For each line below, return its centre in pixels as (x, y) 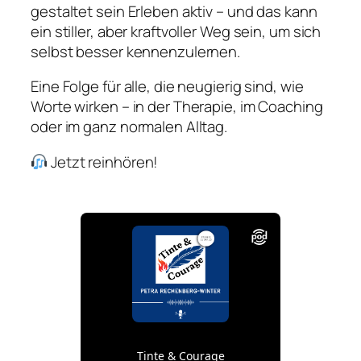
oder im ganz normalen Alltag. (129, 127)
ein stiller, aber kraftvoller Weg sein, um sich (176, 31)
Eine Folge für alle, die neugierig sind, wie (167, 87)
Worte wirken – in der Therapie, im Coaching (177, 107)
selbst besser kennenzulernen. (136, 51)
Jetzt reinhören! (103, 162)
